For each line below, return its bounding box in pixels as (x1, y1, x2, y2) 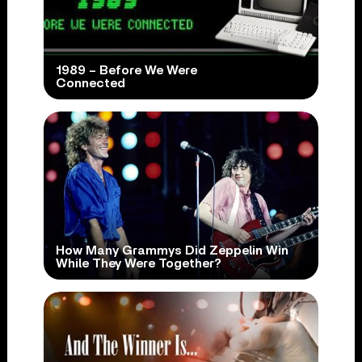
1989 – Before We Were (55, 64, 197, 78)
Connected (55, 77, 125, 90)
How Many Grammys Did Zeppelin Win (55, 244, 288, 258)
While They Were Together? (55, 257, 221, 271)
